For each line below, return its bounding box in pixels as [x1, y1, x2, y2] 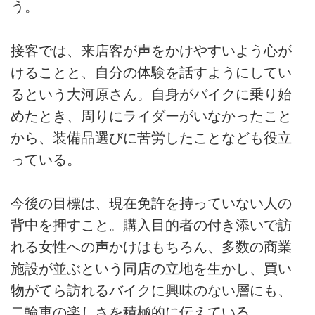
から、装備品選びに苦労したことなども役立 [11, 129, 292, 146]
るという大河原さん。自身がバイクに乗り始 [11, 86, 292, 102]
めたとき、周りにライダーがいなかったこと [11, 108, 292, 124]
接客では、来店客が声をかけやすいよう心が [11, 42, 292, 58]
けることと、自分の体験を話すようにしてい [11, 64, 292, 80]
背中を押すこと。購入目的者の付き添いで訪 [11, 217, 292, 233]
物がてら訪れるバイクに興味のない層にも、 [11, 282, 292, 298]
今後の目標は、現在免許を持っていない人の [11, 195, 292, 211]
